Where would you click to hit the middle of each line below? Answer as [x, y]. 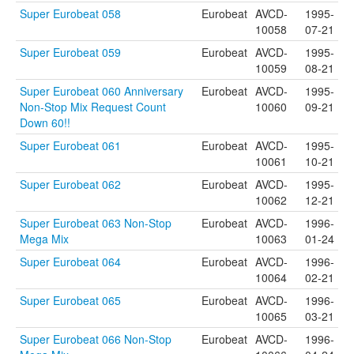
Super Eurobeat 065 [70, 300]
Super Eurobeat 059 [70, 52]
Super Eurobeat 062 [70, 184]
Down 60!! [45, 122]
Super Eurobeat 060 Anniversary [102, 91]
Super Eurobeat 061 [70, 145]
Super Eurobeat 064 [70, 262]
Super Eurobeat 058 [70, 13]
